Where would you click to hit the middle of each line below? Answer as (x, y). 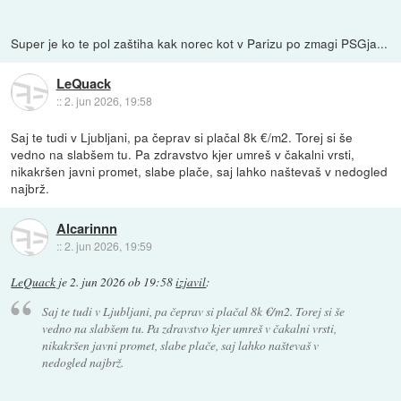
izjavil (191, 282)
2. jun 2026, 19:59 (108, 246)
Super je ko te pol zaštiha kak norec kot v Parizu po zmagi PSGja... (200, 43)
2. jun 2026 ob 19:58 (122, 282)
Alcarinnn (86, 229)
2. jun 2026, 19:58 (108, 101)
